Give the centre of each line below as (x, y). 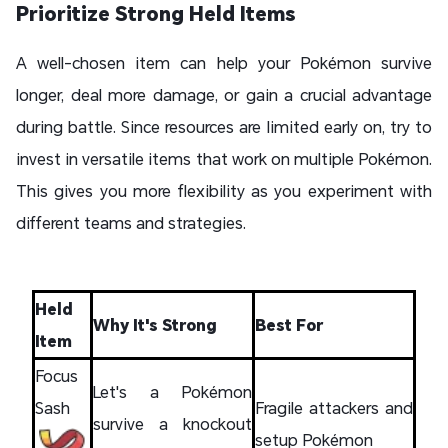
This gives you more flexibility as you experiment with (224, 190)
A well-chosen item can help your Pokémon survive (224, 62)
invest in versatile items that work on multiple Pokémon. (224, 158)
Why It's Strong (155, 324)
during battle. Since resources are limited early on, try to (224, 126)
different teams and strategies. (133, 222)
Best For (289, 324)
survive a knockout (172, 423)
